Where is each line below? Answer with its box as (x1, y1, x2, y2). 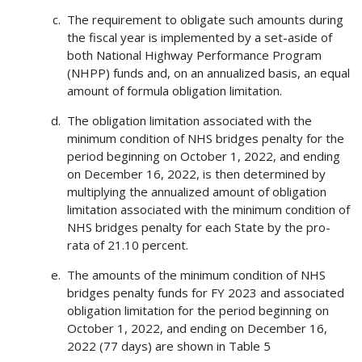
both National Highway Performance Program (66, 47, 322, 64)
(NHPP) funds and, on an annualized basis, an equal (66, 65, 350, 82)
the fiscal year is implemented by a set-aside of (66, 29, 332, 46)
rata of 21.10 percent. (66, 237, 188, 254)
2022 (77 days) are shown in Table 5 (66, 338, 271, 355)
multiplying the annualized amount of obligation (66, 183, 326, 200)
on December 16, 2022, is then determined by (66, 166, 326, 183)
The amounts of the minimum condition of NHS (66, 267, 326, 284)
